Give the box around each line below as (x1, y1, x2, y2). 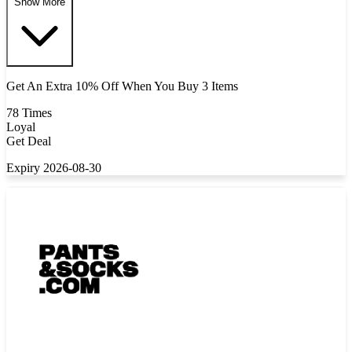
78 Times (6, 105, 52, 119)
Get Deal (6, 134, 51, 148)
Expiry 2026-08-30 (6, 160, 101, 174)
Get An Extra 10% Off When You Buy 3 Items (6, 79, 238, 93)
